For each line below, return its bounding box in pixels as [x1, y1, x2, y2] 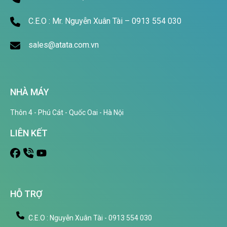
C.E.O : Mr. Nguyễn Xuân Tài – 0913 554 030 [28, 16, 181, 26]
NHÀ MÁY [10, 86, 49, 97]
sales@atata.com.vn [28, 40, 99, 50]
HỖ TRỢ [10, 188, 43, 199]
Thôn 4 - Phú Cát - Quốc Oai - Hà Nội [10, 108, 124, 117]
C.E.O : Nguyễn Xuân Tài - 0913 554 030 [28, 213, 152, 222]
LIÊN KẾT [10, 127, 48, 138]
